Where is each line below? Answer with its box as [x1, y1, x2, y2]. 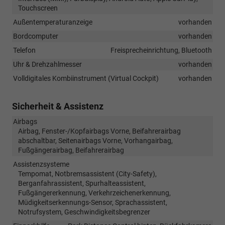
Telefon [13, 46, 36, 54]
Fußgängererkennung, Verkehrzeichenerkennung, [18, 188, 171, 197]
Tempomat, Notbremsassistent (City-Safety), [18, 169, 157, 178]
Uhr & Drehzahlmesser [13, 60, 82, 68]
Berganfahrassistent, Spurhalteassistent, [18, 179, 146, 187]
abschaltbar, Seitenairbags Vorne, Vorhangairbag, [18, 136, 173, 145]
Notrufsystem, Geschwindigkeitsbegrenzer [18, 207, 150, 216]
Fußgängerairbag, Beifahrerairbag [18, 146, 124, 154]
